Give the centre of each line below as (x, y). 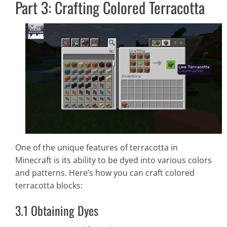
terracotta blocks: (49, 185)
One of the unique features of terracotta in (97, 147)
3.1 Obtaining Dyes (57, 210)
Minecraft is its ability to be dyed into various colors (113, 160)
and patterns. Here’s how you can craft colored (105, 173)
